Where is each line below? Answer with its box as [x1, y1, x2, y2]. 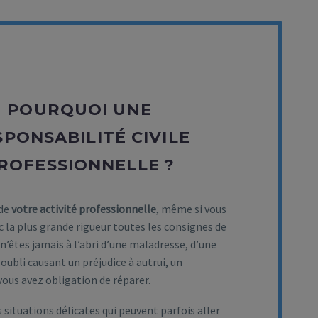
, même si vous [156, 202, 226, 216]
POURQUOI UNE [7, 99, 152, 119]
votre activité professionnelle [11, 202, 156, 216]
